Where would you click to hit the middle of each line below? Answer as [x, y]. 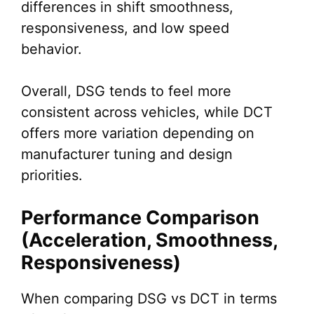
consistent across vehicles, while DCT [147, 112]
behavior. [52, 49]
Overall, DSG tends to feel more [126, 91]
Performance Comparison [140, 218]
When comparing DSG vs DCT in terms [149, 299]
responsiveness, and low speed [125, 28]
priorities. [52, 176]
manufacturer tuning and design [127, 155]
